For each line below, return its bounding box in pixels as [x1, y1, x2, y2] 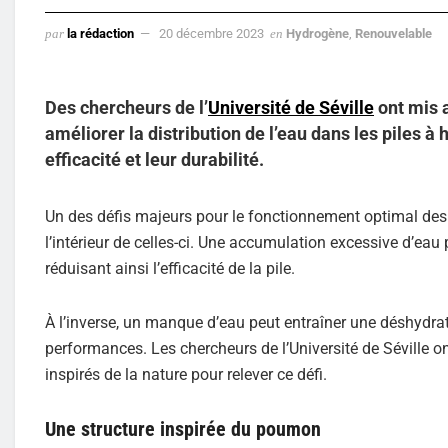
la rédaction [67, 25, 134, 41]
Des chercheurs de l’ [45, 96, 208, 118]
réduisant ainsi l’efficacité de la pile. [45, 259, 295, 279]
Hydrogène [286, 25, 349, 41]
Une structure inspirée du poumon [45, 417, 321, 442]
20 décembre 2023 [159, 25, 264, 41]
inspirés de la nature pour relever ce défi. [45, 365, 327, 385]
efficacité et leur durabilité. [45, 148, 264, 170]
